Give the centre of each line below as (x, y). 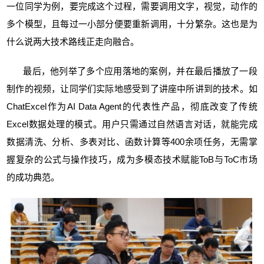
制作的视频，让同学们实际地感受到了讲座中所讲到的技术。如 (132, 88)
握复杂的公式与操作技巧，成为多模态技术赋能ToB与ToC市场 (132, 159)
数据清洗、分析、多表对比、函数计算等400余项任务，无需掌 (132, 141)
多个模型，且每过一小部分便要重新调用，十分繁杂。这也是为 (132, 24)
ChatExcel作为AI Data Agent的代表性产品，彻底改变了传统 (132, 106)
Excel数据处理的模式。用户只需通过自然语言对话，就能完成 (132, 124)
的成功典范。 (33, 177)
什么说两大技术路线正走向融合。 (73, 41)
